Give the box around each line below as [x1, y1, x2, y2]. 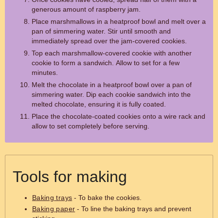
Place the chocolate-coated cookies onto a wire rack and [32, 112, 205, 120]
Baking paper [32, 205, 75, 213]
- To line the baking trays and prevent [75, 205, 192, 213]
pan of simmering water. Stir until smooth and [32, 27, 171, 35]
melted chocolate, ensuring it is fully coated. [32, 100, 166, 108]
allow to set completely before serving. [32, 122, 149, 130]
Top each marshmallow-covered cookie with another [32, 49, 192, 57]
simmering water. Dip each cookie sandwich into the [32, 91, 191, 98]
